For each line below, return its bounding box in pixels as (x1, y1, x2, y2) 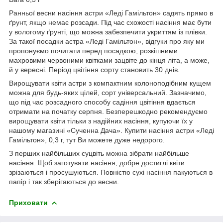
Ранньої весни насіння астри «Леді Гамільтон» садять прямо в (9, 8, 213, 17)
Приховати (9, 198, 48, 207)
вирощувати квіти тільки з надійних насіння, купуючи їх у (9, 116, 193, 125)
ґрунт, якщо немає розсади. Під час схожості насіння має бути (9, 18, 212, 26)
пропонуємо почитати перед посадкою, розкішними (9, 46, 178, 55)
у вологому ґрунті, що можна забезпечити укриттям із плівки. (9, 27, 207, 36)
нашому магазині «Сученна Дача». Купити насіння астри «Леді (9, 126, 214, 134)
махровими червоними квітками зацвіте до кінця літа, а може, (9, 56, 210, 64)
